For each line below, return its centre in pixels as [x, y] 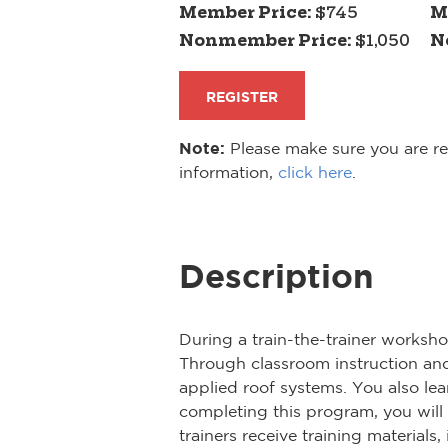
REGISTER [242, 96]
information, [228, 171]
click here [315, 171]
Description [276, 276]
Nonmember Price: [267, 40]
